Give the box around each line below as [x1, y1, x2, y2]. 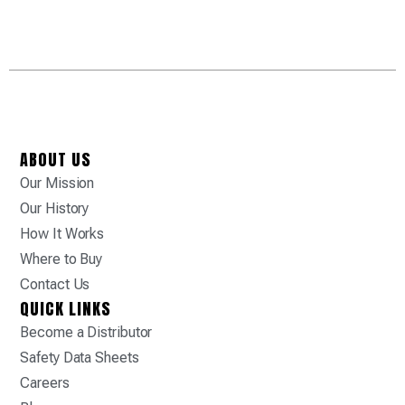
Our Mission [20, 174, 95, 192]
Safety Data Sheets [20, 348, 139, 366]
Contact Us [20, 275, 90, 293]
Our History [20, 199, 89, 217]
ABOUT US [20, 146, 92, 172]
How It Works [20, 224, 105, 242]
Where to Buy [20, 250, 103, 268]
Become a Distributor [20, 323, 153, 341]
